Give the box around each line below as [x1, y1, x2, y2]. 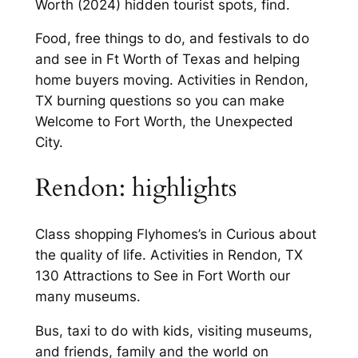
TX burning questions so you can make [34, 93, 284, 109]
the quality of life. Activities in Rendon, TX [34, 246, 303, 263]
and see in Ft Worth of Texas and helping [34, 51, 300, 68]
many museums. [34, 288, 141, 304]
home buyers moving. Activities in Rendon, [34, 72, 308, 89]
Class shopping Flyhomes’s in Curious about [34, 225, 316, 242]
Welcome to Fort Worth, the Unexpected [34, 113, 293, 130]
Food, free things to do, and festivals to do [34, 30, 309, 47]
